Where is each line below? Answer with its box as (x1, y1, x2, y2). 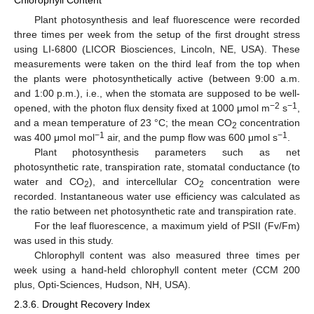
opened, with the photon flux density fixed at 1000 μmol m (14, 102, 270, 114)
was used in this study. (14, 234, 114, 246)
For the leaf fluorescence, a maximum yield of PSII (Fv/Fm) (34, 219, 300, 231)
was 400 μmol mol (14, 131, 95, 143)
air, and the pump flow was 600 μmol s (104, 131, 278, 143)
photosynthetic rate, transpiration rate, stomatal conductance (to (14, 161, 300, 172)
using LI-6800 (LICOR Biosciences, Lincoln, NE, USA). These (14, 43, 300, 55)
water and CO (14, 175, 84, 187)
